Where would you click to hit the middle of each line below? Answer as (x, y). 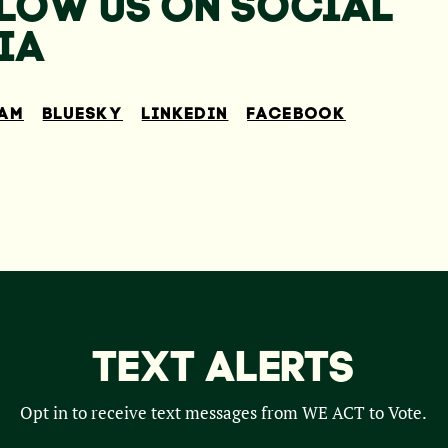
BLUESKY (83, 112)
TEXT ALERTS (224, 365)
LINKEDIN (185, 112)
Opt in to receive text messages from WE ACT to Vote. (224, 413)
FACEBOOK (296, 112)
